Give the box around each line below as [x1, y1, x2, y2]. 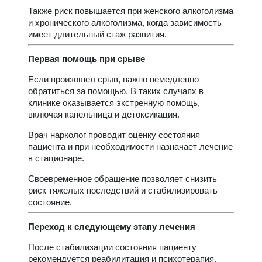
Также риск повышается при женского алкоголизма [28, 5, 233, 16]
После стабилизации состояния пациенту [28, 242, 196, 252]
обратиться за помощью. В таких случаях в [28, 85, 204, 96]
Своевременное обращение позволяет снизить [28, 173, 217, 184]
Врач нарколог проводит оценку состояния [28, 129, 200, 140]
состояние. [28, 196, 72, 207]
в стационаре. [28, 153, 84, 163]
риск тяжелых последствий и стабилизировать [28, 185, 218, 195]
